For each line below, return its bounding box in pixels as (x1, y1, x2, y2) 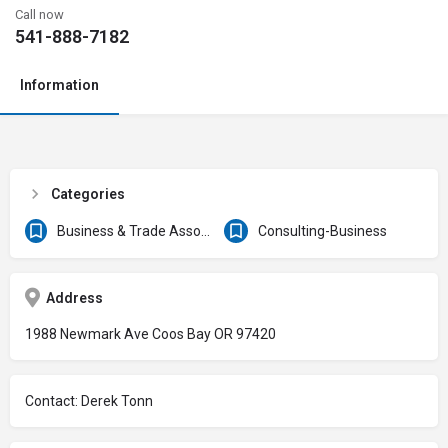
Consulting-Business (258, 223, 387, 239)
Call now (15, 7, 64, 22)
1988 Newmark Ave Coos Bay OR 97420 (25, 326, 276, 342)
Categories (51, 186, 125, 202)
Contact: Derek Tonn (25, 393, 153, 409)
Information (20, 77, 99, 93)
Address (46, 290, 103, 306)
